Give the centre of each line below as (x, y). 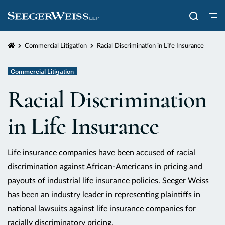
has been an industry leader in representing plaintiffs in (104, 195)
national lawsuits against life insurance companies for (102, 209)
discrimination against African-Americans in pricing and (105, 167)
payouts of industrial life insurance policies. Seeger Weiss (108, 181)
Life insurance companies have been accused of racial (101, 153)
